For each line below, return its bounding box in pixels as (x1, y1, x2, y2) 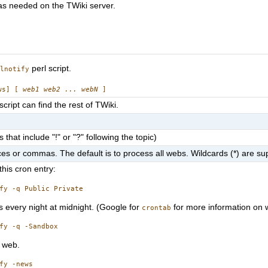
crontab (142, 203, 172, 212)
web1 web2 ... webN (23, 86, 99, 94)
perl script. (29, 63, 72, 73)
